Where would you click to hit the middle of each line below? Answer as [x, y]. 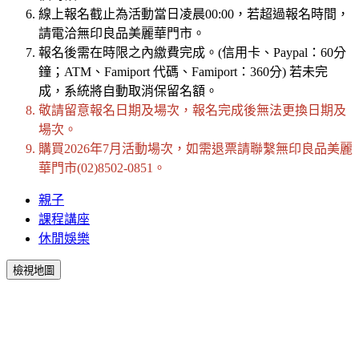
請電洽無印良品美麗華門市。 [123, 33]
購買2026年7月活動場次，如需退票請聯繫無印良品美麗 [196, 148]
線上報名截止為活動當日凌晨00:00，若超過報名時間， [194, 14]
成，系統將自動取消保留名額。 [128, 91]
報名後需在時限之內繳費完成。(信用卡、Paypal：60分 [192, 52]
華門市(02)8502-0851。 [102, 167]
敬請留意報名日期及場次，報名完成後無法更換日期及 [192, 110]
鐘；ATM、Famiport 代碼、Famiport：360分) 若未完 [183, 71]
